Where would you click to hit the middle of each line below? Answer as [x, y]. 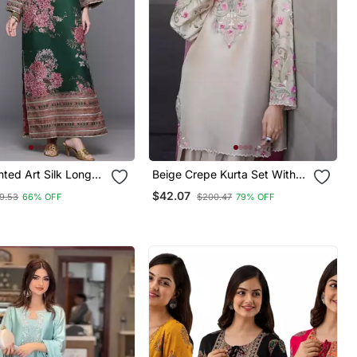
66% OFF [43, 196]
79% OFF [256, 196]
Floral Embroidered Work [217, 187]
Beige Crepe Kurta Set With [224, 174]
